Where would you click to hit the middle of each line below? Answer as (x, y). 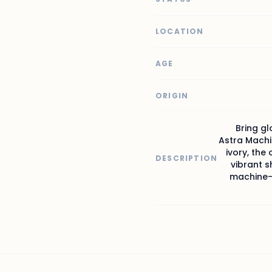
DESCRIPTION (187, 158)
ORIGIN (172, 96)
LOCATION (180, 31)
